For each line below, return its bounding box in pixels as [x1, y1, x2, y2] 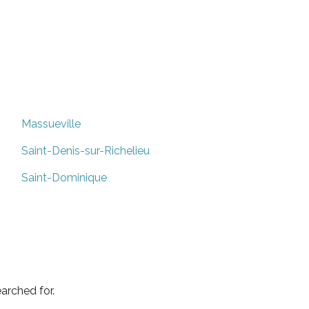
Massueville [21, 117, 81, 130]
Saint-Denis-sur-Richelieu [21, 143, 150, 157]
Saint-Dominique [21, 170, 107, 184]
